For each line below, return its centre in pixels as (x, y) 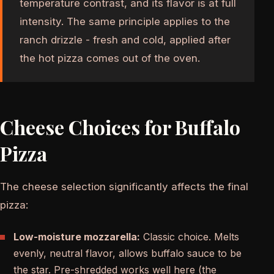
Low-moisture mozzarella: (77, 236)
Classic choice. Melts (190, 236)
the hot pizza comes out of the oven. (110, 58)
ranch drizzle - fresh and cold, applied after (125, 39)
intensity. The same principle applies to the (125, 21)
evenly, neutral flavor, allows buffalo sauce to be (128, 253)
